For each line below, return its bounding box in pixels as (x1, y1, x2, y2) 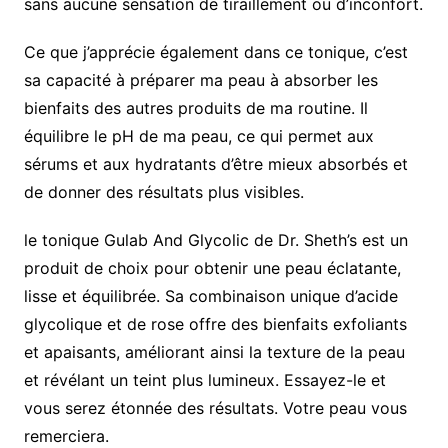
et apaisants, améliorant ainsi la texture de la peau (23, 342, 405, 363)
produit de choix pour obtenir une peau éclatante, (23, 258, 401, 279)
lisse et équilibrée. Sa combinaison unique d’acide (23, 286, 398, 307)
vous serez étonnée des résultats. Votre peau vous (23, 398, 407, 419)
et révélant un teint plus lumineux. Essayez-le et (23, 370, 386, 391)
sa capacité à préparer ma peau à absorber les (23, 70, 378, 91)
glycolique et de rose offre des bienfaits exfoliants (23, 314, 407, 335)
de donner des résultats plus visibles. (23, 182, 304, 203)
